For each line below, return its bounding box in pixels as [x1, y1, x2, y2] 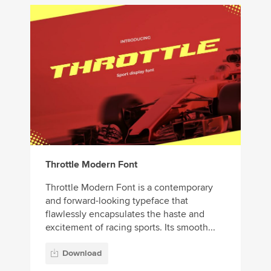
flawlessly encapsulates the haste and [45, 207, 204, 220]
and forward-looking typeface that [45, 194, 188, 207]
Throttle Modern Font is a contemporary [45, 181, 213, 194]
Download [62, 248, 102, 259]
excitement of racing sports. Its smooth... [45, 221, 215, 233]
